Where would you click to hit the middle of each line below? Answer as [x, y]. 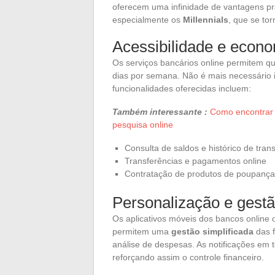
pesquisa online [143, 124]
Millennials [206, 19]
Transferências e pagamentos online [196, 161]
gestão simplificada [212, 231]
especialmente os [148, 19]
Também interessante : [160, 111]
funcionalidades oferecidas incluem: [182, 88]
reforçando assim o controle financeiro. [188, 257]
